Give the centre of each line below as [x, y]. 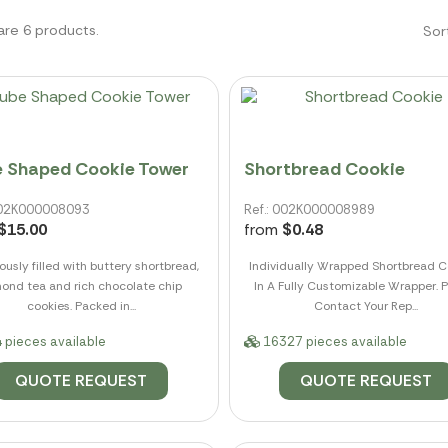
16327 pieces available [333, 342]
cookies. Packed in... [81, 306]
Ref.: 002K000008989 [309, 210]
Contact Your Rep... [366, 306]
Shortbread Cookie [324, 169]
